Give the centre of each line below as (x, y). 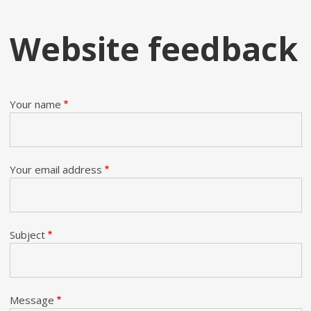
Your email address (56, 170)
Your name (35, 104)
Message (32, 300)
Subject (27, 235)
